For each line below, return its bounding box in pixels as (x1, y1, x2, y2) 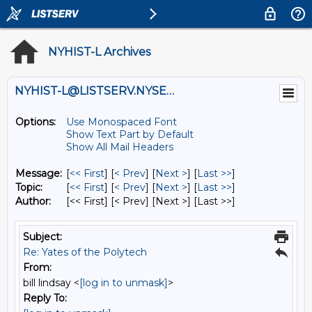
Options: (15, 116, 56, 128)
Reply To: (23, 292, 67, 304)
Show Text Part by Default (66, 128, 194, 141)
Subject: (23, 231, 62, 243)
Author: (15, 195, 51, 208)
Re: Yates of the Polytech (23, 246, 147, 258)
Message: (15, 167, 62, 180)
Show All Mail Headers (66, 141, 173, 153)
